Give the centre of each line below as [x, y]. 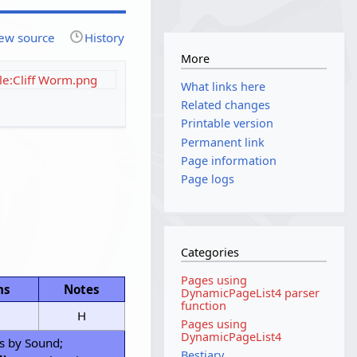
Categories [210, 253]
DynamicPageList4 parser [251, 292]
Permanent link [223, 142]
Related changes [226, 105]
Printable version [228, 124]
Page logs [208, 179]
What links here [224, 87]
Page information [229, 160]
